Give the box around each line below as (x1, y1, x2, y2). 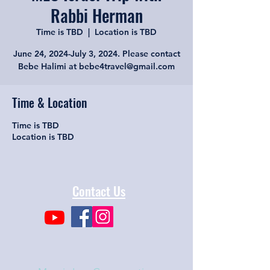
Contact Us (72, 181, 125, 200)
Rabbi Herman (50, 3, 143, 28)
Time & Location (12, 93, 87, 111)
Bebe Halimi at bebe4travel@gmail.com (18, 61, 175, 72)
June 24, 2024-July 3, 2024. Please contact (13, 48, 180, 59)
